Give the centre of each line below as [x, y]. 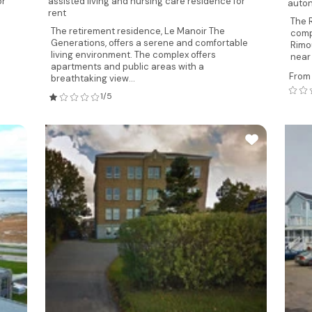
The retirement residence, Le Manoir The [138, 31]
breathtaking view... [93, 78]
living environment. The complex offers [133, 55]
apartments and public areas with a [127, 67]
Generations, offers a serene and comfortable [149, 43]
